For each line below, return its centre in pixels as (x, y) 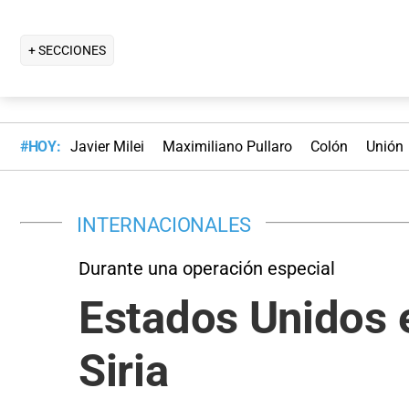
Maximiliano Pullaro (227, 147)
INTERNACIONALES (164, 224)
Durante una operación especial (207, 268)
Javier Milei (107, 147)
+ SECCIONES (67, 50)
